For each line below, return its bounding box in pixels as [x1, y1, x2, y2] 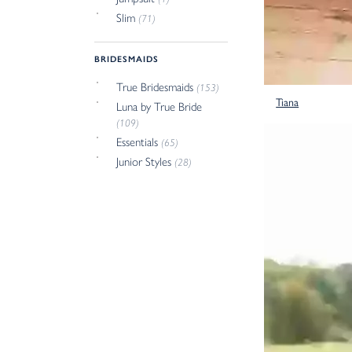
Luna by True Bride [116, 99, 203, 114]
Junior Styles [116, 154, 175, 169]
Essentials [116, 134, 162, 149]
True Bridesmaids [116, 79, 197, 94]
